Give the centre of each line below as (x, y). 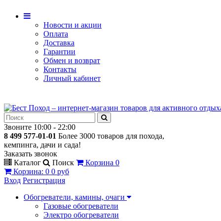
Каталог (28, 163)
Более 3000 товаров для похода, (111, 136)
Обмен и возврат (72, 60)
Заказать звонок (31, 154)
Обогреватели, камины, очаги (75, 197)
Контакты (60, 69)
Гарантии (59, 52)
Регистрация (44, 180)
